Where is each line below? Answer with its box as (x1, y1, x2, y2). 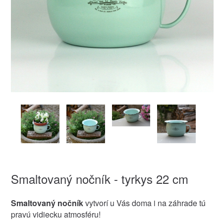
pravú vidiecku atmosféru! (10, 208, 101, 220)
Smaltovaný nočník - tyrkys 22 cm (10, 169, 188, 187)
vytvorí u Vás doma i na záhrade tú (85, 197, 206, 209)
